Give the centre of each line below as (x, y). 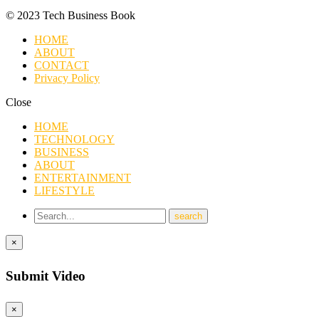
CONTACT (62, 66)
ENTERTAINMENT (83, 178)
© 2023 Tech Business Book (70, 16)
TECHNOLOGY (74, 140)
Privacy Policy (67, 78)
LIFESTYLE (64, 191)
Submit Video (46, 276)
